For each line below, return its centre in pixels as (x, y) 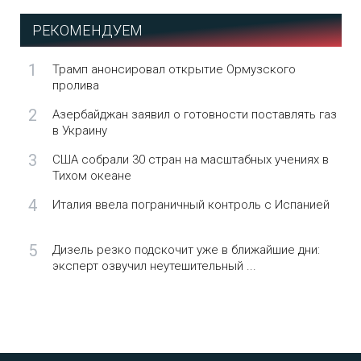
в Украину (79, 131)
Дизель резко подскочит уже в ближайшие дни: (186, 250)
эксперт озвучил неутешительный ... (154, 266)
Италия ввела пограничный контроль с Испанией (191, 205)
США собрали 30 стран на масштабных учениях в (190, 160)
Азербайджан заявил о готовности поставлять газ (194, 114)
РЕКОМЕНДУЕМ (87, 30)
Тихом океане (91, 176)
